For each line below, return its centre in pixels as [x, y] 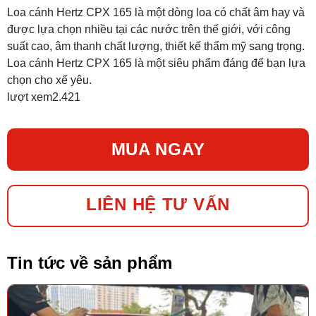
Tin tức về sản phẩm [90, 263]
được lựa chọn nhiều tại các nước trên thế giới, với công [149, 30]
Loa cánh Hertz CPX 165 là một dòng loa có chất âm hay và [156, 13]
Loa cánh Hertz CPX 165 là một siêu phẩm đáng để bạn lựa [156, 63]
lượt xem [30, 97]
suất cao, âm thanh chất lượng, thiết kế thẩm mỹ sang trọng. [156, 47]
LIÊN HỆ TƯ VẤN [158, 205]
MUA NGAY [158, 150]
